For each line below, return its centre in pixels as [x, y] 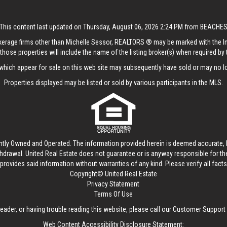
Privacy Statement [113, 184]
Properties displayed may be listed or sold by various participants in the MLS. [113, 83]
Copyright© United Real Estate [113, 174]
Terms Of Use [113, 194]
